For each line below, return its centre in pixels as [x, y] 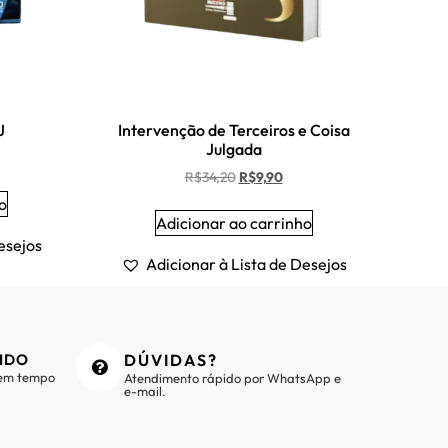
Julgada [233, 148]
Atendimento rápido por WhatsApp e [232, 377]
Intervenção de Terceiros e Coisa [233, 129]
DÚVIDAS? [171, 359]
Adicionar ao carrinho [233, 222]
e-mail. [145, 390]
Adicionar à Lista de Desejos [246, 263]
